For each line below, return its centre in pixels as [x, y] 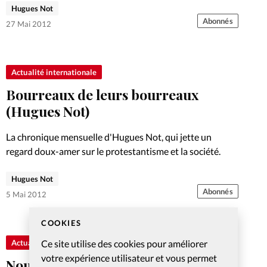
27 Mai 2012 [29, 24]
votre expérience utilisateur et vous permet [129, 257]
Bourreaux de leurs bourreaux [102, 95]
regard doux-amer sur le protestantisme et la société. [113, 151]
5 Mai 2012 [26, 194]
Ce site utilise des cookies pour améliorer [124, 243]
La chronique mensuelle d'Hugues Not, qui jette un [109, 137]
